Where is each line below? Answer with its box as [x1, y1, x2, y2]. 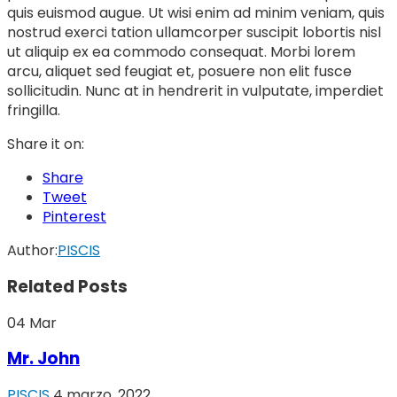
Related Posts [7, 275, 128, 300]
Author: [7, 240, 58, 261]
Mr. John [7, 346, 80, 371]
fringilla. [7, 100, 60, 121]
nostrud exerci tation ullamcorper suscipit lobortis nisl [7, 22, 381, 43]
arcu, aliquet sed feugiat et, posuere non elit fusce [7, 61, 352, 82]
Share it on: [7, 134, 84, 155]
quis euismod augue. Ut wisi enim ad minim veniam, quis [7, 3, 385, 24]
